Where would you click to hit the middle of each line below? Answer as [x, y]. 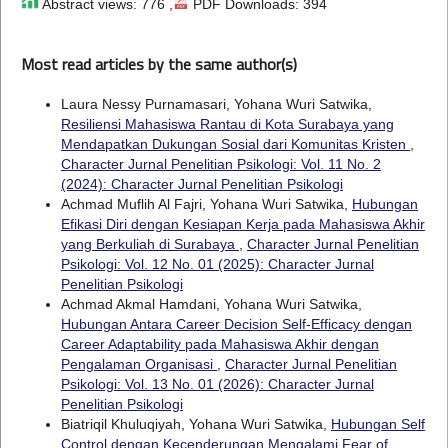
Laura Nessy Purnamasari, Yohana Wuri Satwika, [216, 103]
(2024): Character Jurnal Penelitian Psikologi [201, 183]
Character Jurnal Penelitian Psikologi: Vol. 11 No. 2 [220, 163]
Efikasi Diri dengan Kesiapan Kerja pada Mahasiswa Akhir [242, 223]
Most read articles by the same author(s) [158, 63]
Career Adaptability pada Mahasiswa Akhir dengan [219, 343]
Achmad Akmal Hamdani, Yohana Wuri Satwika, [211, 303]
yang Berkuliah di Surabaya [149, 243]
